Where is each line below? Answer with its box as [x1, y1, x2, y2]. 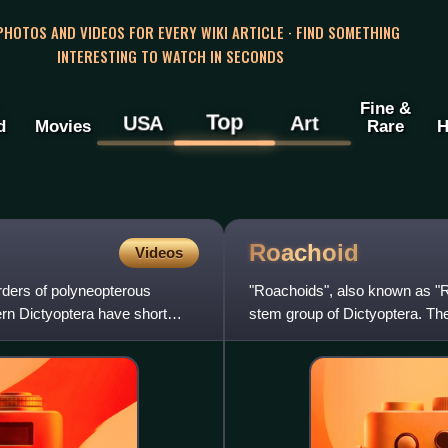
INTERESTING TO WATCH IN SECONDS [56, 44, 284, 67]
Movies [34, 116, 91, 137]
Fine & [359, 98, 411, 119]
